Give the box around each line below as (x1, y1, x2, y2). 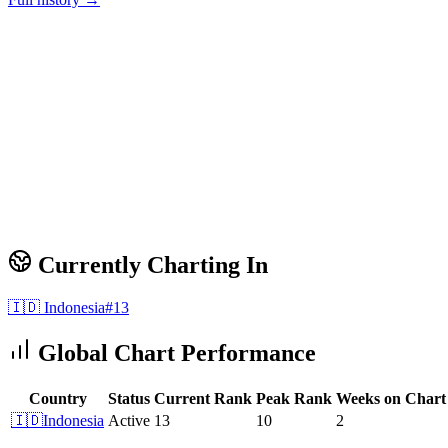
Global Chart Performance (32, 340, 316, 367)
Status (108, 389, 150, 407)
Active (108, 411, 150, 429)
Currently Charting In (32, 252, 268, 279)
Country (28, 389, 87, 407)
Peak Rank (256, 389, 332, 407)
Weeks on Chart (336, 389, 446, 407)
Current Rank (154, 389, 252, 407)
